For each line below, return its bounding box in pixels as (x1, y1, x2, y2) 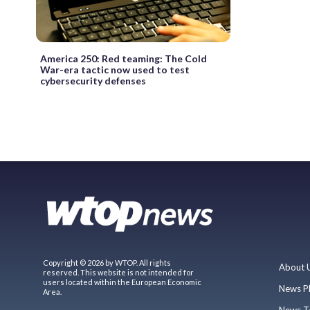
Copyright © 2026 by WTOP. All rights (43, 257, 171, 267)
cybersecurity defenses (40, 74, 146, 86)
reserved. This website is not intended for (43, 267, 194, 277)
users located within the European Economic (43, 277, 201, 286)
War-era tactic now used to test (40, 63, 190, 75)
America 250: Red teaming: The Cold (40, 52, 207, 64)
